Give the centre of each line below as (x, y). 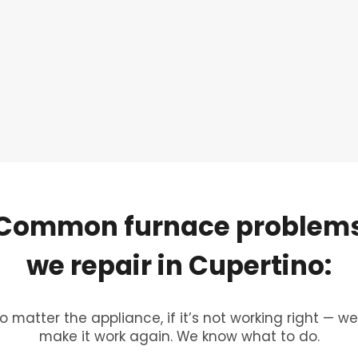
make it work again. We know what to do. (179, 337)
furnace (177, 227)
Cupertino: (260, 266)
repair (111, 266)
